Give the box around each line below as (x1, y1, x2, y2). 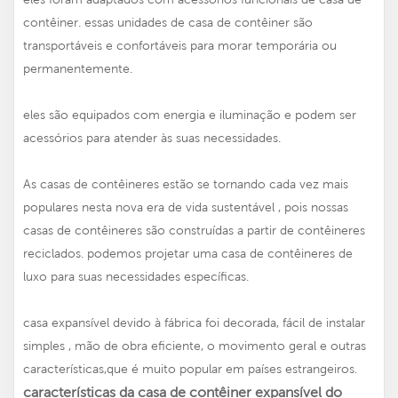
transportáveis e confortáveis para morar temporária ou (23, 38, 337, 53)
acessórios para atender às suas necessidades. (23, 131, 281, 146)
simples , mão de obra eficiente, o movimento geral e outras (23, 338, 366, 354)
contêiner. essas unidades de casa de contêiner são (23, 15, 313, 30)
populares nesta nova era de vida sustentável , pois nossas (23, 200, 348, 215)
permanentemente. (23, 61, 132, 76)
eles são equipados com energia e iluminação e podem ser (23, 107, 356, 123)
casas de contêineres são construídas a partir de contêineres (23, 223, 365, 238)
